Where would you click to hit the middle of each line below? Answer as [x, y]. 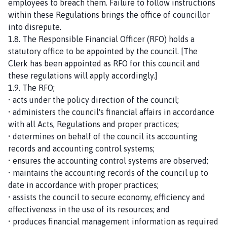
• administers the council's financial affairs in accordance [111, 112]
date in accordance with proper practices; [83, 185]
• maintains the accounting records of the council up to [108, 173]
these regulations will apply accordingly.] [83, 75]
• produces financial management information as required [113, 221]
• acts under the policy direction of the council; [93, 100]
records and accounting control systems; [81, 148]
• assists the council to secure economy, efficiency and [107, 197]
